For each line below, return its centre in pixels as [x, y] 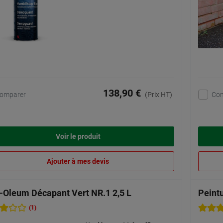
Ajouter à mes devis [78, 162]
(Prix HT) [159, 95]
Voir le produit [78, 137]
